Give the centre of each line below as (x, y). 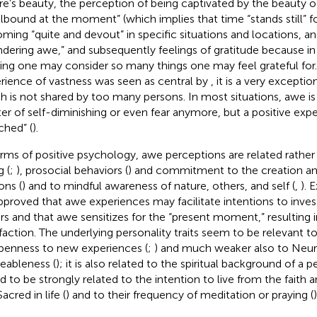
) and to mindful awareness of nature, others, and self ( (158, 185)
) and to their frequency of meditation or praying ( (189, 294)
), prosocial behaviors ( (72, 170)
